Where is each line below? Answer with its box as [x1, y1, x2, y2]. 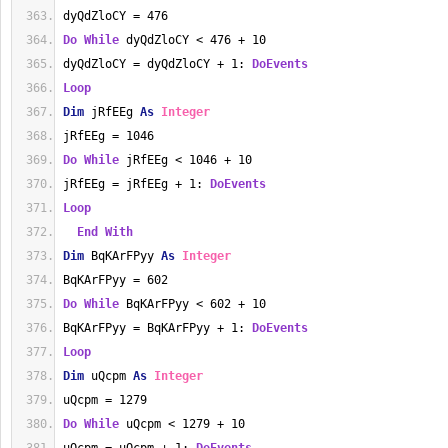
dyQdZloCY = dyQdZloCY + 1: [63, 57, 252, 71]
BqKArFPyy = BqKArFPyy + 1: [63, 321, 252, 335]
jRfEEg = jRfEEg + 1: [63, 177, 210, 191]
